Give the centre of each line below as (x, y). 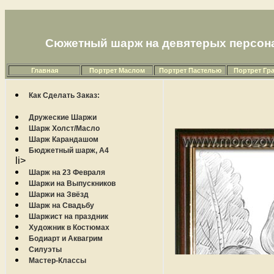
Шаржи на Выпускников (72, 183)
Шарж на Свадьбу (61, 206)
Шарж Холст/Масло (64, 128)
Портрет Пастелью (190, 70)
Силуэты (45, 250)
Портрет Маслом (117, 70)
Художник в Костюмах (69, 228)
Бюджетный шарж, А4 (69, 150)
